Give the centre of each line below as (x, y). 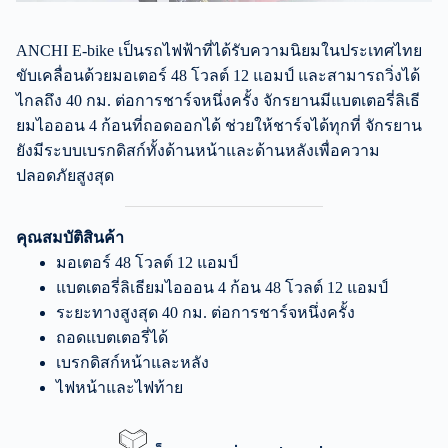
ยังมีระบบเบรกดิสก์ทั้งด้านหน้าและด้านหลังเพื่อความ (198, 150)
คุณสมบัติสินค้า (70, 237)
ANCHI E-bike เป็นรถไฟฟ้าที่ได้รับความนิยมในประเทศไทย (219, 50)
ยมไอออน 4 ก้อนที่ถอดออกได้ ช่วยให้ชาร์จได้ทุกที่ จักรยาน (219, 125)
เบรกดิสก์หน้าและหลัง (132, 362)
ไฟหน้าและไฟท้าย (119, 387)
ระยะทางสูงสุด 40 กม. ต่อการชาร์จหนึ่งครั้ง (205, 312)
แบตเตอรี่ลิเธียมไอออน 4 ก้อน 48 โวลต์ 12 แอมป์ (222, 287)
